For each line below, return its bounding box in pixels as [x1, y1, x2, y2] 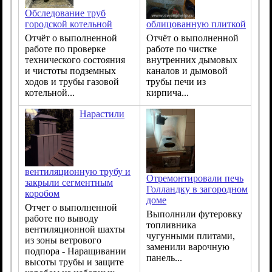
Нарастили [80, 108, 125, 119]
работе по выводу [25, 212, 99, 223]
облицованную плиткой [146, 18, 246, 29]
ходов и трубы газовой [25, 76, 120, 87]
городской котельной [25, 19, 113, 30]
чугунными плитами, [146, 231, 236, 242]
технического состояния [25, 55, 126, 66]
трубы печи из [146, 76, 206, 87]
